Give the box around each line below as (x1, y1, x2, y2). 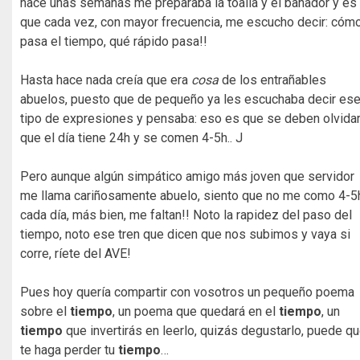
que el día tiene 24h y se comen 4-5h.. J (20, 129, 243, 145)
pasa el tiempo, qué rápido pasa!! (20, 33, 207, 49)
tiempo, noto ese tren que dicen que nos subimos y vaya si (20, 226, 350, 242)
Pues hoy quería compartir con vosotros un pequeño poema (20, 284, 354, 300)
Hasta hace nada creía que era (20, 72, 191, 88)
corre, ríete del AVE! (20, 245, 131, 261)
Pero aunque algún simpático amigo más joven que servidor (20, 168, 354, 184)
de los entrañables (222, 72, 326, 88)
